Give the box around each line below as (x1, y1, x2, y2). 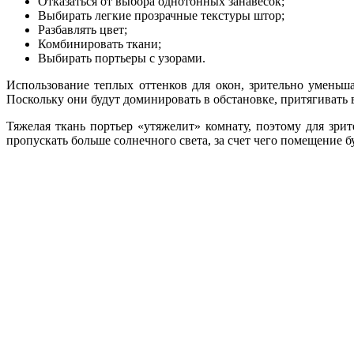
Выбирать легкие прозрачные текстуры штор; (38, 8, 284, 22)
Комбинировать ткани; (38, 36, 161, 51)
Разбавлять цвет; (38, 22, 127, 36)
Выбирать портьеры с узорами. (38, 51, 205, 65)
